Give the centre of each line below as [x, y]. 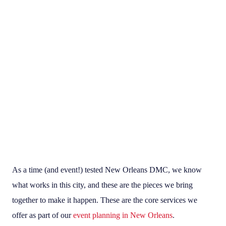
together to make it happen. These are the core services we [105, 200]
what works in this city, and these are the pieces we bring [102, 185]
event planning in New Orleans [123, 215]
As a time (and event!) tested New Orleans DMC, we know [107, 169]
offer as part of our [43, 215]
